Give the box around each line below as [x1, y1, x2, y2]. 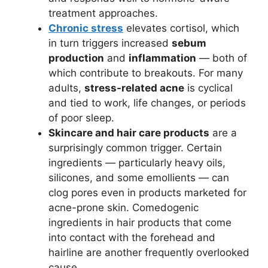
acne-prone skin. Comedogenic [48, 202, 199, 214]
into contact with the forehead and [48, 232, 215, 244]
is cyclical [184, 82, 233, 95]
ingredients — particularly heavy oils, [48, 157, 226, 169]
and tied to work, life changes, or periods [48, 97, 246, 109]
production [48, 52, 104, 65]
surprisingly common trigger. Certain [48, 142, 222, 154]
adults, [48, 82, 84, 95]
